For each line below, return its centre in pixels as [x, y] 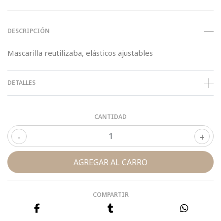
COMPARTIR [110, 195]
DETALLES [21, 83]
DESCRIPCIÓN [29, 31]
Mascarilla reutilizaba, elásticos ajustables [80, 53]
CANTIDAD [110, 117]
